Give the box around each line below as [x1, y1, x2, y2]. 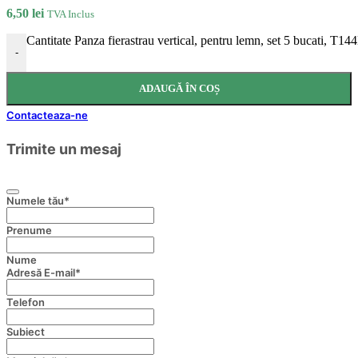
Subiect [6, 324, 45, 338]
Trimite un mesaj [6, 140, 121, 157]
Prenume [6, 223, 52, 237]
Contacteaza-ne [6, 108, 88, 121]
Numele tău [6, 193, 64, 207]
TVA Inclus [47, 7, 94, 20]
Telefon [6, 295, 45, 308]
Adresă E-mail [6, 265, 75, 279]
